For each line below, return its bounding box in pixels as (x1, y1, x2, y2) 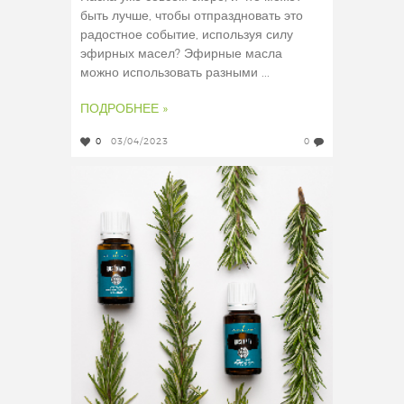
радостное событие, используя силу (80, 29, 293, 42)
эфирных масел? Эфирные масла (80, 48, 282, 61)
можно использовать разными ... (80, 67, 270, 80)
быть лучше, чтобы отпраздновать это (80, 10, 303, 23)
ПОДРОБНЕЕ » (80, 103, 168, 116)
